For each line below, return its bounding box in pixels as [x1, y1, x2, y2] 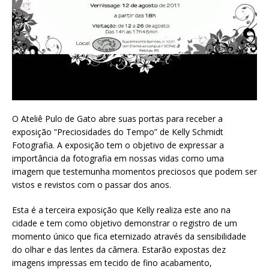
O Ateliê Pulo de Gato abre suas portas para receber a [12, 112, 223, 124]
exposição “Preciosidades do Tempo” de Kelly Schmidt [12, 125, 223, 138]
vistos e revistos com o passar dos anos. [12, 178, 171, 190]
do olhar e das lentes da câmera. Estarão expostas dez [12, 243, 226, 255]
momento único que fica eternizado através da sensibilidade [12, 230, 246, 242]
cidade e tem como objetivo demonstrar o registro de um [12, 217, 237, 229]
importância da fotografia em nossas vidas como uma [12, 152, 224, 164]
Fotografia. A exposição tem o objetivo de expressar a [12, 139, 224, 151]
